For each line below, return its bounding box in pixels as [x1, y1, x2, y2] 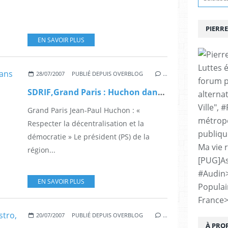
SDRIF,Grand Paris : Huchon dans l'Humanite [158, 86, 165, 98]
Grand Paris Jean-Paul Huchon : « [27, 105, 140, 115]
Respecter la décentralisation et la [27, 118, 144, 128]
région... [27, 145, 55, 155]
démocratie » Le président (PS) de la [27, 131, 150, 141]
